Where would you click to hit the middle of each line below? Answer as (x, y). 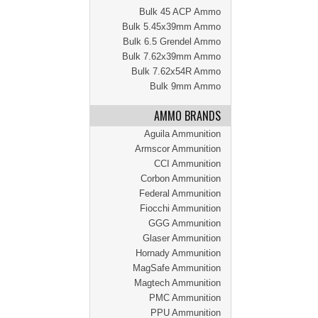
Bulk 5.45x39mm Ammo (171, 27)
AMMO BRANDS (187, 116)
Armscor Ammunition (178, 149)
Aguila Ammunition (182, 134)
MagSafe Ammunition (177, 268)
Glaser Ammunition (182, 238)
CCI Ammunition (187, 164)
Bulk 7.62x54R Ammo (176, 71)
